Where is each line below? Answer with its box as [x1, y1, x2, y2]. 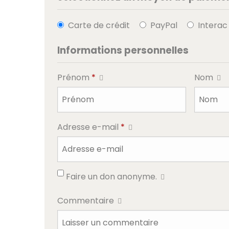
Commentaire [57, 195, 116, 207]
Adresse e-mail [57, 121, 121, 133]
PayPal [150, 19, 177, 31]
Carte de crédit [68, 19, 130, 31]
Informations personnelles [57, 44, 189, 57]
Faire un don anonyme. [66, 171, 159, 182]
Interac [198, 19, 227, 31]
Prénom [57, 72, 91, 83]
